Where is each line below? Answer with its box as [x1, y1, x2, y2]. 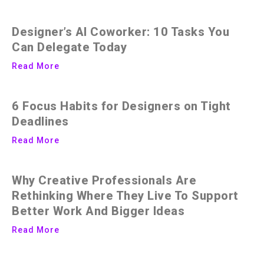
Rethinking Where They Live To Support [12, 188, 239, 203]
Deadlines [12, 114, 69, 128]
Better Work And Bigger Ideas [12, 203, 184, 218]
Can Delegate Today [12, 39, 127, 54]
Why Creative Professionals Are [12, 173, 196, 187]
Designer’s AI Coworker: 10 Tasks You [12, 24, 229, 39]
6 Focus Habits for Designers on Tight [12, 98, 231, 113]
